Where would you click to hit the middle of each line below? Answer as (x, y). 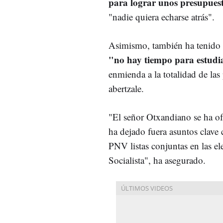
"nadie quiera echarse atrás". (163, 16)
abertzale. (126, 88)
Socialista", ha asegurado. (159, 160)
